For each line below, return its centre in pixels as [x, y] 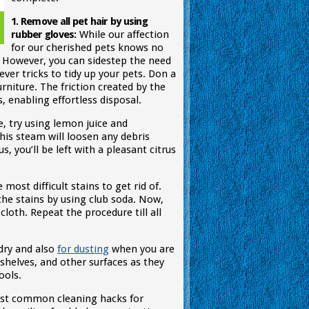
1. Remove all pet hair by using [79, 21]
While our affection [122, 34]
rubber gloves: [44, 34]
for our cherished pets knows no [87, 48]
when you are [142, 249]
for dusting [83, 249]
